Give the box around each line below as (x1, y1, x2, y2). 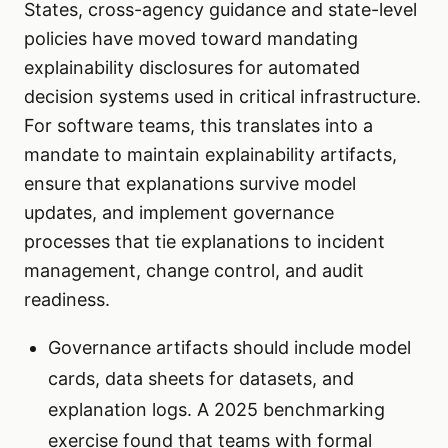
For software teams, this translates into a (24, 115, 373, 137)
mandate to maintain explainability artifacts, (24, 144, 397, 166)
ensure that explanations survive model (24, 173, 356, 195)
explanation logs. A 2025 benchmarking (48, 399, 385, 421)
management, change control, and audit (24, 260, 364, 282)
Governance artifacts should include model (48, 337, 411, 359)
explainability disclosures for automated (24, 57, 360, 79)
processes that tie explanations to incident (24, 231, 385, 253)
